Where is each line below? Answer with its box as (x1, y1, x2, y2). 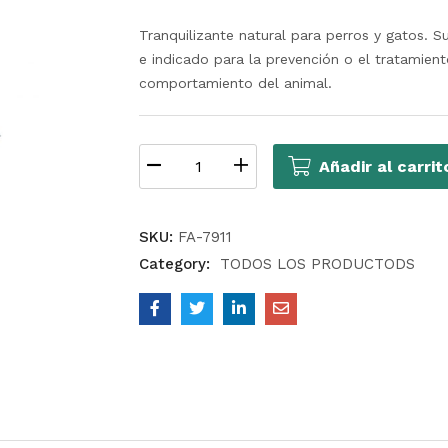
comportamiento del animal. (139, 74, 332, 91)
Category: (139, 254, 215, 273)
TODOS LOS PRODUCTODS (220, 254, 415, 273)
